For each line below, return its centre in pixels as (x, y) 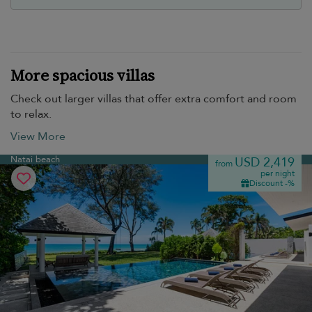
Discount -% (272, 183)
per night (278, 173)
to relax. (31, 114)
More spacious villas (83, 75)
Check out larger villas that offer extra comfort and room (154, 99)
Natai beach (35, 159)
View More (38, 136)
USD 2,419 (265, 163)
